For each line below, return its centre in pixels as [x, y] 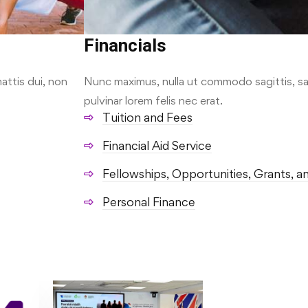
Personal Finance [149, 202]
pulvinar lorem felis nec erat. [153, 101]
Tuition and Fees [147, 118]
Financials [125, 46]
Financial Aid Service [157, 146]
